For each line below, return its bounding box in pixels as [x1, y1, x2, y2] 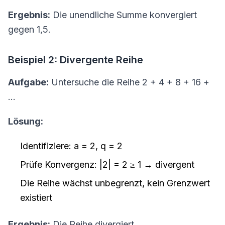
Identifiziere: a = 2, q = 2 [20, 141, 123, 151]
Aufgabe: [8, 77, 49, 87]
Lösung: [8, 116, 43, 127]
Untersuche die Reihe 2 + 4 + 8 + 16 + [49, 77, 209, 87]
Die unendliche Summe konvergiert [50, 10, 197, 20]
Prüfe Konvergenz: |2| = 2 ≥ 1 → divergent [20, 159, 194, 170]
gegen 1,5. [8, 24, 51, 35]
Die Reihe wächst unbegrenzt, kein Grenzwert [20, 178, 210, 188]
